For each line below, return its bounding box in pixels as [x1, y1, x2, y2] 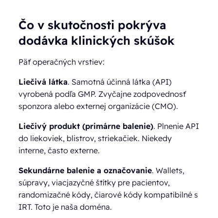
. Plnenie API [153, 121, 200, 131]
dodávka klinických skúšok [18, 33, 175, 48]
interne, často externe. [18, 145, 100, 155]
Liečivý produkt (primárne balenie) [18, 121, 154, 131]
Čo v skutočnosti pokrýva [18, 17, 166, 32]
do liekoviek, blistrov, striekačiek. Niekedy [18, 133, 172, 143]
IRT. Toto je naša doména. [18, 201, 112, 212]
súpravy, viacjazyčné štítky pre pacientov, [18, 177, 170, 187]
